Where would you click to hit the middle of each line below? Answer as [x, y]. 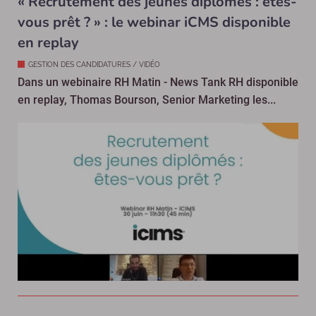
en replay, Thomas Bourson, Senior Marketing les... [147, 99]
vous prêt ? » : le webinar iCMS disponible [154, 22]
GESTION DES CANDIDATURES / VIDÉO [94, 64]
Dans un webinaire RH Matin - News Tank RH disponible [158, 82]
